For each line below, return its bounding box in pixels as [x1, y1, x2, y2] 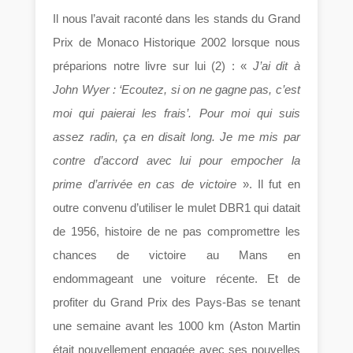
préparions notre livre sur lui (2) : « [53, 58, 253, 72]
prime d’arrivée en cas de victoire [53, 176, 237, 191]
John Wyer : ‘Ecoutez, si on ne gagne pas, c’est [53, 82, 300, 96]
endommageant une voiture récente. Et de [53, 271, 300, 285]
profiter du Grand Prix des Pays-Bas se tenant [53, 295, 300, 309]
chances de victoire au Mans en [53, 247, 300, 262]
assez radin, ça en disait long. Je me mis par [53, 129, 300, 143]
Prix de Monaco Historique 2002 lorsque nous [53, 35, 300, 49]
